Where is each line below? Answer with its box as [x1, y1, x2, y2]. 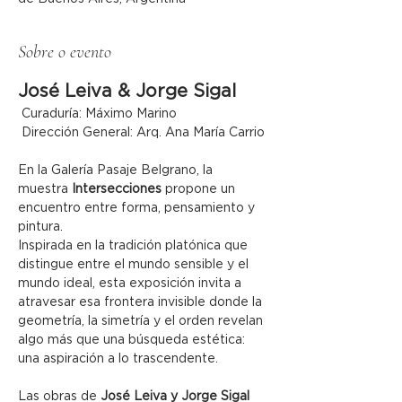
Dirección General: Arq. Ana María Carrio [18, 127, 265, 139]
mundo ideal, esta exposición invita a [18, 277, 245, 290]
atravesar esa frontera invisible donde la [18, 296, 266, 309]
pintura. [18, 221, 63, 233]
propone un [162, 183, 239, 196]
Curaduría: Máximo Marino [18, 108, 177, 120]
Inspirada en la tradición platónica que [18, 240, 251, 252]
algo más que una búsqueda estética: [18, 334, 249, 346]
